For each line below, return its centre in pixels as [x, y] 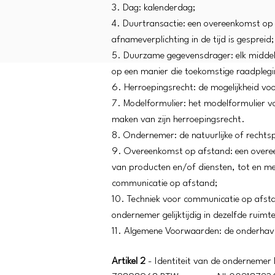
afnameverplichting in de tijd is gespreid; [193, 40]
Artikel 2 [129, 261]
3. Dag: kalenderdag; [153, 8]
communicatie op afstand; [165, 184]
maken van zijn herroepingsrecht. [178, 120]
